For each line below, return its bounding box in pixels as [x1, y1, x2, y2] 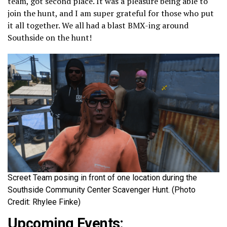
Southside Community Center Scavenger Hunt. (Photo [8, 185, 196, 195]
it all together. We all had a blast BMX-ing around [8, 20, 188, 31]
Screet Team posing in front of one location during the [8, 173, 197, 183]
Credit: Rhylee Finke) [8, 197, 81, 207]
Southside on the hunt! [8, 32, 92, 44]
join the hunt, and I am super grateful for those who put [8, 8, 214, 19]
